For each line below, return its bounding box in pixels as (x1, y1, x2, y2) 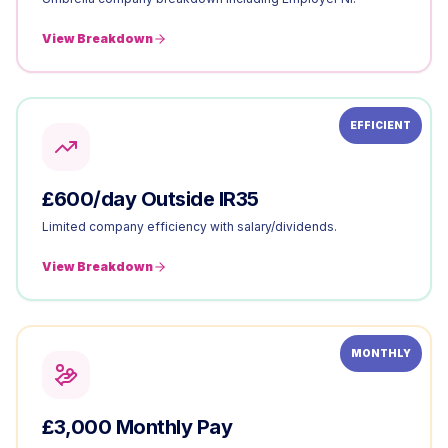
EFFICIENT (350, 119, 411, 131)
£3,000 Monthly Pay (42, 415, 232, 439)
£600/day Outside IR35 (42, 187, 259, 211)
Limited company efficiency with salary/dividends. (42, 219, 337, 234)
